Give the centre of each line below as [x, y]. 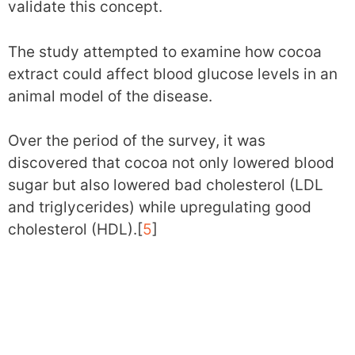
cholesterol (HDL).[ [75, 230]
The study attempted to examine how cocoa [165, 52]
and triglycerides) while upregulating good [160, 208]
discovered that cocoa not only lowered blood [171, 163]
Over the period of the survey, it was [137, 141]
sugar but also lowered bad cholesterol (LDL [166, 185]
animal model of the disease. [110, 96]
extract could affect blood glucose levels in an [173, 74]
